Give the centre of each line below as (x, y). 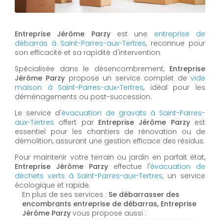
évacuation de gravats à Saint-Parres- (133, 113)
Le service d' (38, 113)
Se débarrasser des (144, 194)
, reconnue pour (176, 43)
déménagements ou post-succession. (83, 96)
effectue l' (129, 166)
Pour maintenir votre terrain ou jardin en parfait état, (110, 157)
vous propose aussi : (109, 213)
